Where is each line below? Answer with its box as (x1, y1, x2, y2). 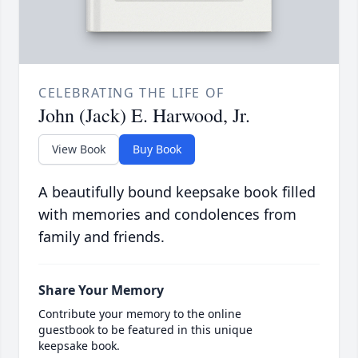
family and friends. (38, 226, 165, 246)
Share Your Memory (38, 280, 164, 299)
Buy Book (133, 141, 181, 157)
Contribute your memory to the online (38, 305, 241, 321)
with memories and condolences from (38, 204, 296, 224)
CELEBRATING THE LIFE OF (38, 83, 225, 101)
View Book (52, 141, 105, 157)
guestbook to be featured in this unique (38, 321, 253, 337)
